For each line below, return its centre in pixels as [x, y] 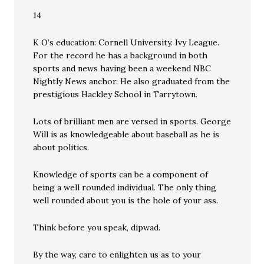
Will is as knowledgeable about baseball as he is [126, 134]
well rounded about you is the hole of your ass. [126, 200]
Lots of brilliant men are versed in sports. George [132, 121]
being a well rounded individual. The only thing [125, 187]
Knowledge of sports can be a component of [121, 174]
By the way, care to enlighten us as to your [117, 255]
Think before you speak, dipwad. [97, 227]
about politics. [61, 147]
